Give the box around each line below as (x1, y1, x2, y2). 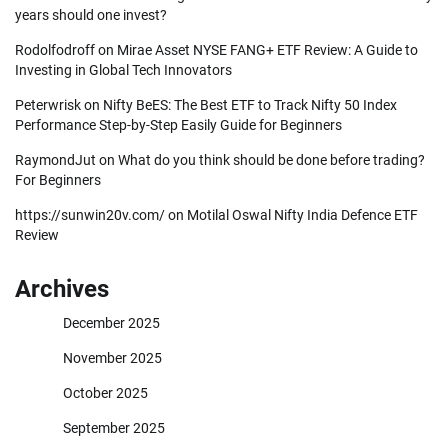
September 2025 (63, 420, 165, 437)
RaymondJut (15, 152, 96, 169)
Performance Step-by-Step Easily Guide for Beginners (15, 117, 342, 134)
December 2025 (63, 315, 160, 332)
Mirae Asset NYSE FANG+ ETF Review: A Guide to (117, 42, 418, 59)
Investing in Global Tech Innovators (15, 62, 232, 79)
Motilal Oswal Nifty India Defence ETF (187, 207, 418, 224)
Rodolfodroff (15, 42, 95, 59)
